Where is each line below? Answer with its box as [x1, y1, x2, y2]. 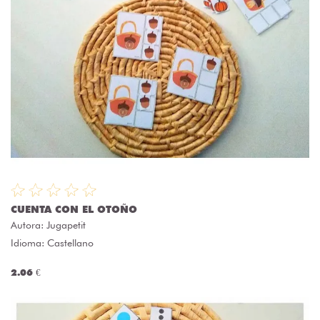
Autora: [11, 219, 46, 231]
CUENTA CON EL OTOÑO [11, 204, 137, 216]
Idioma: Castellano [11, 237, 94, 249]
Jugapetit [46, 219, 86, 231]
